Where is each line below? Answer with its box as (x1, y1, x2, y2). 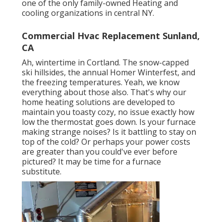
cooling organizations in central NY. (22, 7, 154, 18)
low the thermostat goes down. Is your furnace (22, 116, 196, 127)
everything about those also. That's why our (22, 86, 186, 98)
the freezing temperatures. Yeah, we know (22, 76, 179, 88)
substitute (22, 166, 60, 177)
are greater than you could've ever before (22, 146, 177, 157)
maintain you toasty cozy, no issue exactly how (22, 106, 194, 117)
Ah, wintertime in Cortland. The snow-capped (22, 56, 189, 68)
